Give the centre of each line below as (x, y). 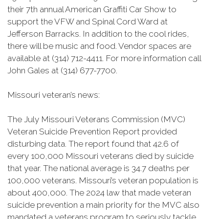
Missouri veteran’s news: (54, 95)
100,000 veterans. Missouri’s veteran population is (103, 180)
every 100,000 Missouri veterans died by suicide (100, 156)
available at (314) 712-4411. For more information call (104, 58)
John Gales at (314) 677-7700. (62, 70)
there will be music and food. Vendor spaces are (99, 46)
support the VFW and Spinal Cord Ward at (88, 22)
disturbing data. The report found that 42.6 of (93, 144)
